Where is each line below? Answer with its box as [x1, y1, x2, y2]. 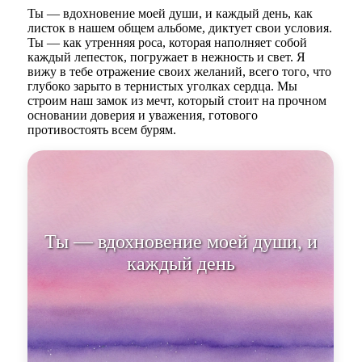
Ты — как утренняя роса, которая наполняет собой [27, 36, 308, 50]
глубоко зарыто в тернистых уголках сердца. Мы [27, 79, 298, 94]
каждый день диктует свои [70, 253, 292, 275]
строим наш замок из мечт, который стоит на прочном [27, 94, 327, 108]
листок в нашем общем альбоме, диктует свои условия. [27, 21, 333, 36]
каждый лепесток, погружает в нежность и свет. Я [27, 50, 306, 65]
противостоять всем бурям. [27, 123, 177, 137]
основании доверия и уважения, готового [27, 108, 259, 123]
